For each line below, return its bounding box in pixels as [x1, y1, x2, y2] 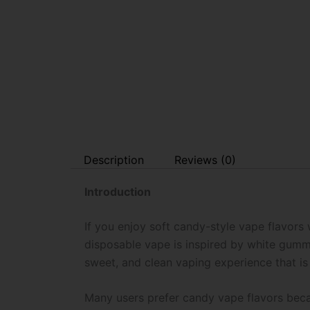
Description [84, 152, 145, 167]
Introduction [84, 184, 151, 199]
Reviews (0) [174, 152, 236, 167]
